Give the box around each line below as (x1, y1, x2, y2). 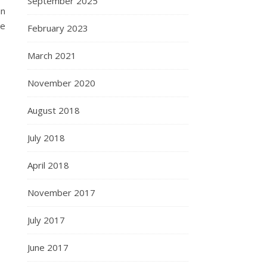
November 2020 (27, 76, 95, 89)
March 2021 (27, 49, 76, 61)
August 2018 (27, 104, 80, 116)
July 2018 (27, 131, 65, 144)
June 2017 (27, 241, 69, 253)
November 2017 (27, 186, 95, 198)
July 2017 (27, 213, 65, 226)
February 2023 (27, 21, 88, 34)
